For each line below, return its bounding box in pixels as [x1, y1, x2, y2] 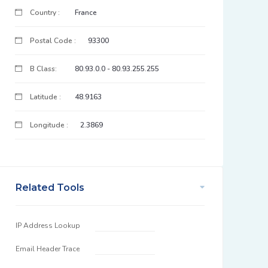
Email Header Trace [16, 244, 80, 254]
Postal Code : [28, 36, 76, 45]
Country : [28, 8, 60, 17]
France [75, 8, 97, 17]
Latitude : [28, 92, 61, 102]
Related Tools [16, 182, 84, 193]
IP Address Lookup [16, 221, 80, 230]
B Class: [28, 64, 57, 74]
